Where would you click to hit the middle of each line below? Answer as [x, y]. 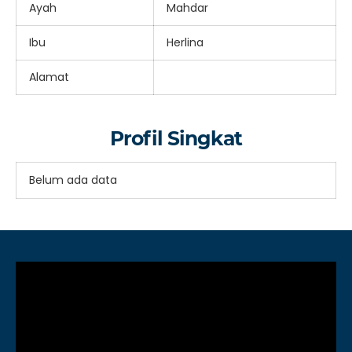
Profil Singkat [176, 138]
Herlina [185, 42]
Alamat [49, 77]
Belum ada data [73, 180]
